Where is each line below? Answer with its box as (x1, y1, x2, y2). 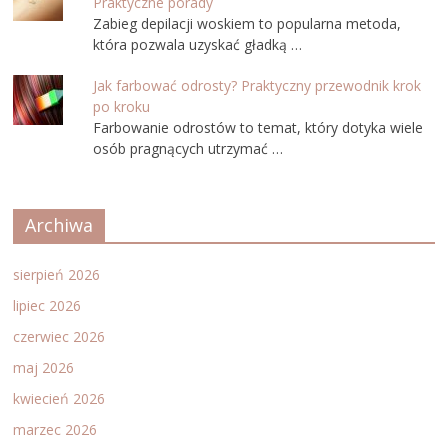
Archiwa (25, 212, 94, 237)
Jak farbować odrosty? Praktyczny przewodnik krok (93, 75, 422, 95)
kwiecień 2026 (13, 388, 106, 408)
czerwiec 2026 (13, 326, 106, 346)
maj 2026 (13, 357, 75, 377)
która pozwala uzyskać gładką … (93, 34, 303, 54)
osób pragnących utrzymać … (93, 138, 284, 158)
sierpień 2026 (13, 264, 101, 284)
